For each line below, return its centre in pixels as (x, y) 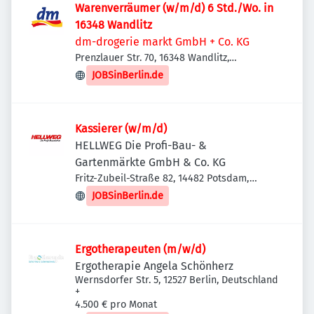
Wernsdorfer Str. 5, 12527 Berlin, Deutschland (177, 280)
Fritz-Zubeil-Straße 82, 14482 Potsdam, (162, 178)
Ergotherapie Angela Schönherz (154, 266)
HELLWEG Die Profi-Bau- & (141, 145)
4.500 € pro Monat (116, 305)
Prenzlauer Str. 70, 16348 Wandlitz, (152, 58)
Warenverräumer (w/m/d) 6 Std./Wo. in (174, 8)
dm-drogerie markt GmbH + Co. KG (162, 42)
